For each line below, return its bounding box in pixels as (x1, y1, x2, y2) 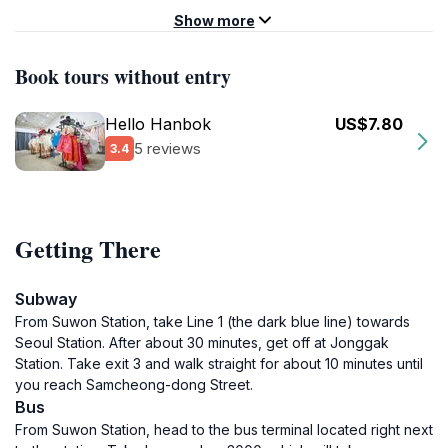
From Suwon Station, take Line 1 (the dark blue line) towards (15, 313, 410, 330)
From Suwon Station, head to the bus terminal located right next (15, 421, 433, 438)
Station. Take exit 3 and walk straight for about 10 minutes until (15, 355, 423, 372)
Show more (173, 12, 255, 29)
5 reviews (134, 138, 201, 158)
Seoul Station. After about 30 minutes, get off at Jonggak (15, 334, 389, 351)
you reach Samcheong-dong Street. (15, 376, 253, 393)
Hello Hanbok (105, 114, 211, 134)
